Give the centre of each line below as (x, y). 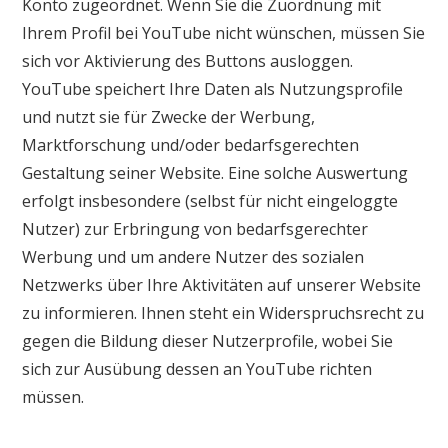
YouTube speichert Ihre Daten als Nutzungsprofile (213, 88)
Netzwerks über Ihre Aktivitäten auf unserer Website (222, 284)
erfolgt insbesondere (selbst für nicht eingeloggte (210, 200)
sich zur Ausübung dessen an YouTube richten (197, 368)
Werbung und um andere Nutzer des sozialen (193, 256)
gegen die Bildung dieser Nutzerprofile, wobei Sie (208, 340)
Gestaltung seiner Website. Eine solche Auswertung (215, 172)
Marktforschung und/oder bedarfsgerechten (191, 144)
